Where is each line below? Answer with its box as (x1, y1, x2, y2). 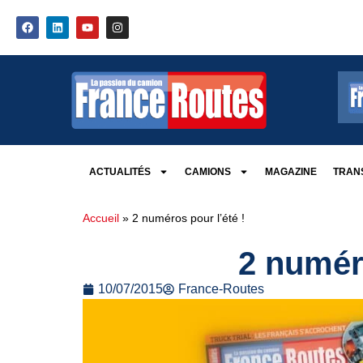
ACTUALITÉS (88, 165, 151, 177)
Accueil (83, 211, 119, 224)
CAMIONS (184, 165, 231, 177)
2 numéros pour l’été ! (132, 211, 245, 224)
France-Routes (178, 281, 264, 296)
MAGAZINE (264, 165, 317, 177)
